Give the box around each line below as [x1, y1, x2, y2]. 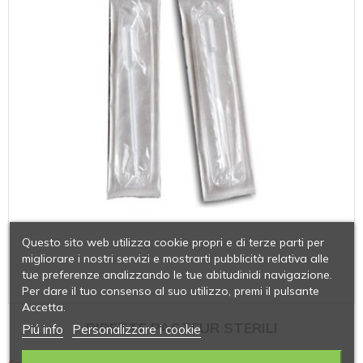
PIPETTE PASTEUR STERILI [85, 318, 278, 337]
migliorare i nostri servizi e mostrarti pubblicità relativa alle [21, 250, 329, 266]
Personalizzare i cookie [71, 321, 201, 337]
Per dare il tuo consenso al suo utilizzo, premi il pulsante [21, 283, 319, 298]
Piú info [21, 321, 63, 337]
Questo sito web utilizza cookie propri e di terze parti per [21, 234, 324, 250]
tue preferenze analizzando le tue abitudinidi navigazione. [21, 267, 332, 282]
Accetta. [21, 299, 66, 314]
